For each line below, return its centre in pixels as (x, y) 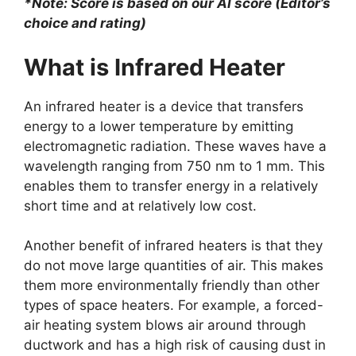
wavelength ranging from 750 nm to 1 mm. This (174, 166)
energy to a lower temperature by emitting (159, 126)
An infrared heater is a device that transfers (164, 106)
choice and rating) (85, 23)
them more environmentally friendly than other (172, 286)
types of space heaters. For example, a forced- (174, 306)
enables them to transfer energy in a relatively (171, 186)
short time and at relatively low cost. (140, 205)
